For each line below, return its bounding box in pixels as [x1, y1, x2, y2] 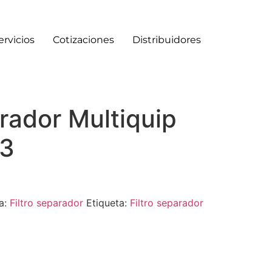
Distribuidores [132, 34, 201, 46]
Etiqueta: [86, 197, 130, 209]
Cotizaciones [53, 34, 114, 46]
